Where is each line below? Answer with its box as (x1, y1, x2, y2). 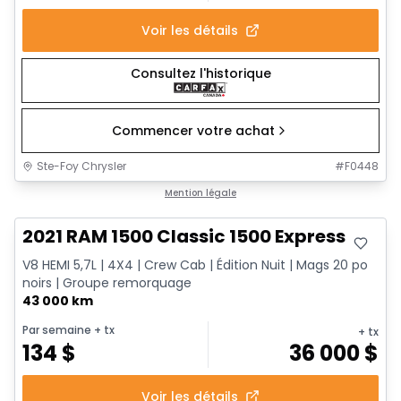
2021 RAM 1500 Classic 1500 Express (22, 223, 346, 249)
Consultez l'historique (130, 64, 271, 83)
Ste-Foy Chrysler (37, 158, 126, 174)
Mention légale (165, 185, 236, 200)
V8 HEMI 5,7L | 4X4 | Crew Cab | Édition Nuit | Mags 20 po (22, 255, 368, 274)
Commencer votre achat (112, 121, 275, 140)
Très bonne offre (32, 185, 129, 201)
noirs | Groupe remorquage (22, 273, 192, 292)
